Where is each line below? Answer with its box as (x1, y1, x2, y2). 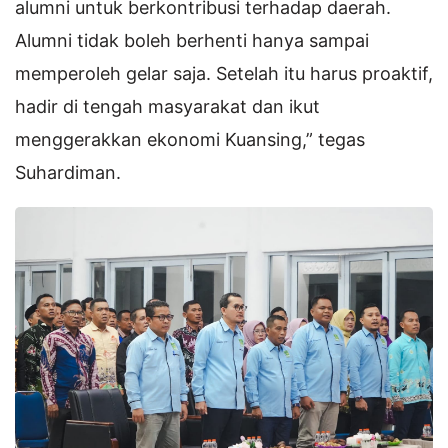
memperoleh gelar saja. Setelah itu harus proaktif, (15, 63, 433, 85)
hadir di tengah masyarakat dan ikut (15, 96, 320, 118)
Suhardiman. (15, 162, 121, 184)
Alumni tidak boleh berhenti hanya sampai (15, 30, 369, 52)
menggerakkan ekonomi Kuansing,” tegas (15, 129, 365, 151)
